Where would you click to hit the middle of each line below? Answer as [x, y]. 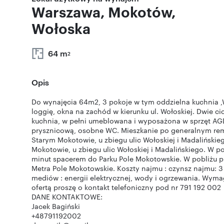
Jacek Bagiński [56, 206]
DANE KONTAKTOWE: [67, 196]
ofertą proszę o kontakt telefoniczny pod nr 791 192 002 [126, 187]
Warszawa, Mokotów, [104, 11]
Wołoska [61, 28]
